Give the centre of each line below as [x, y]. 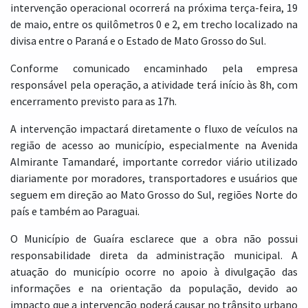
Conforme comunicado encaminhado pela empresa [154, 68]
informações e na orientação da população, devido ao [154, 288]
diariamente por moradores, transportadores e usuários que [154, 178]
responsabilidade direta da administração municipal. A [154, 255]
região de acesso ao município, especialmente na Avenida [154, 145]
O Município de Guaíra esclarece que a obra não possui [154, 238]
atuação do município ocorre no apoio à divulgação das [154, 271]
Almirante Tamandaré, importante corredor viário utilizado [154, 161]
